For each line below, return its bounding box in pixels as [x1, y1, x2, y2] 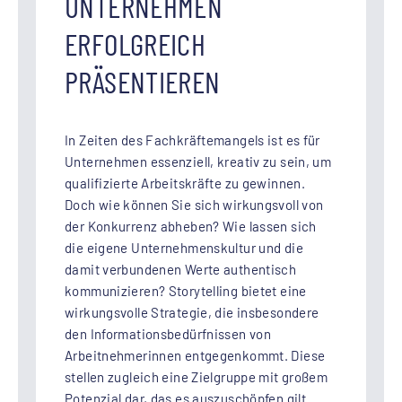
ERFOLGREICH [65, 24, 206, 62]
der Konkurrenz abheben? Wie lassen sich [65, 217, 317, 234]
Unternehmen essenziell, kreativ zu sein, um [65, 153, 332, 170]
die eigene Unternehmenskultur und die [65, 239, 303, 256]
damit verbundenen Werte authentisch [65, 260, 297, 277]
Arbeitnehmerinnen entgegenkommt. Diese [65, 346, 326, 363]
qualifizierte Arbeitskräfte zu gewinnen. [65, 174, 305, 191]
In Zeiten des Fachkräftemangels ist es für [65, 131, 320, 148]
